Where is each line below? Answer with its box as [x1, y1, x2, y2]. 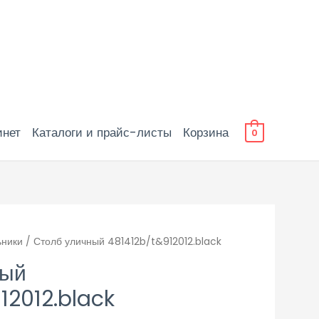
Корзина [182, 124, 229, 141]
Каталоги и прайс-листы [31, 124, 172, 141]
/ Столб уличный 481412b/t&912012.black [22, 235, 221, 249]
